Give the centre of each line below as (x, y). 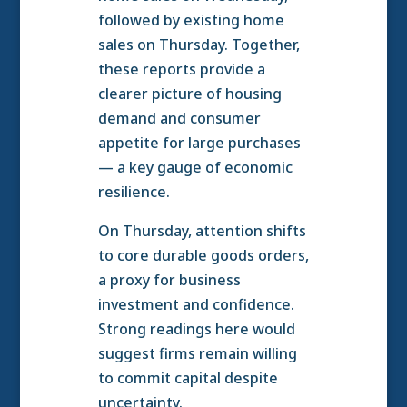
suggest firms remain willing (197, 354)
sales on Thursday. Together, (199, 45)
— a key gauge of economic (195, 168)
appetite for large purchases (199, 143)
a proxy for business (169, 280)
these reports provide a (181, 69)
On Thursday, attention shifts (202, 231)
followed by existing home (191, 20)
